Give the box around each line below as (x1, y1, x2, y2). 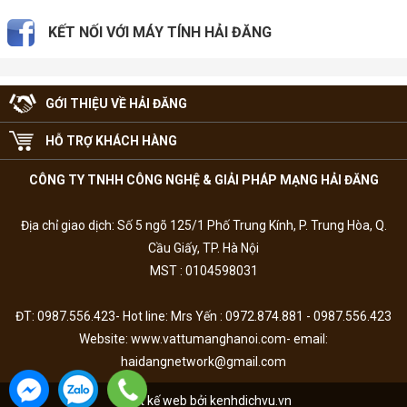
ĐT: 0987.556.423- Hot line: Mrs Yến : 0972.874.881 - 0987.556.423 (15, 308, 392, 323)
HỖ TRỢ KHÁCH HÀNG (45, 133, 177, 148)
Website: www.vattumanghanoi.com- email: (79, 331, 328, 346)
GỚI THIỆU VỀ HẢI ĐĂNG (45, 95, 187, 111)
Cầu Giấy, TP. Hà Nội (148, 240, 259, 255)
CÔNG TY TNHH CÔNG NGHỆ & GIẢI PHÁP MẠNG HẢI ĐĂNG (28, 172, 379, 187)
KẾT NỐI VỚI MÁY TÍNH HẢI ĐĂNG (48, 23, 272, 41)
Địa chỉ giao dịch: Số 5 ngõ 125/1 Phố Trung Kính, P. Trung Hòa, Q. (20, 217, 387, 233)
